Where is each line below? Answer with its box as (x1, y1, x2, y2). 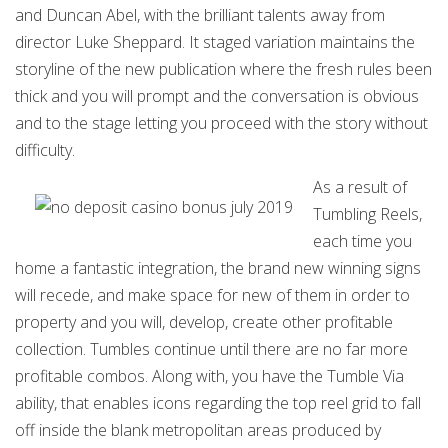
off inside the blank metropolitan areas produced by (15, 419, 381, 441)
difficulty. (15, 139, 75, 161)
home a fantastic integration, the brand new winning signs (15, 257, 421, 279)
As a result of (313, 176, 407, 198)
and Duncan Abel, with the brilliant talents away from (15, 4, 385, 26)
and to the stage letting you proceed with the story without (15, 112, 428, 134)
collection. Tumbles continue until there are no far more (15, 338, 408, 360)
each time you (313, 230, 412, 252)
